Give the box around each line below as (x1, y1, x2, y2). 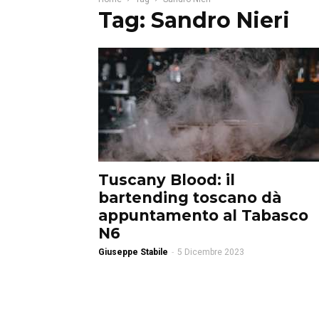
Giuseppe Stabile (98, 247, 168, 257)
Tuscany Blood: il (98, 171, 235, 189)
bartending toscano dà (98, 189, 281, 206)
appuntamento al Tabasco (98, 206, 308, 224)
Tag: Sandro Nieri (98, 7, 290, 33)
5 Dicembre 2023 (177, 247, 244, 257)
